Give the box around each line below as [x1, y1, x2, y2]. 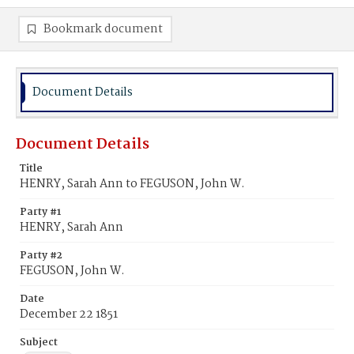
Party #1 [20, 204, 61, 220]
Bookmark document [43, 20, 163, 39]
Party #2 [20, 247, 62, 264]
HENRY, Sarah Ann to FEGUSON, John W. [20, 175, 245, 194]
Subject [20, 334, 58, 351]
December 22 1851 [20, 305, 118, 324]
